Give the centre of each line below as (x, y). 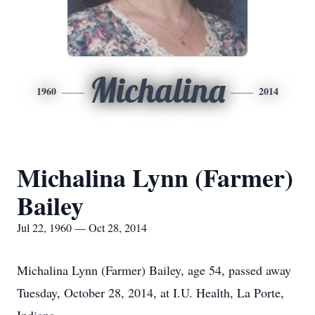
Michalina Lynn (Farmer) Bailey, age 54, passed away (154, 270)
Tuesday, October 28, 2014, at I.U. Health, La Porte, (150, 292)
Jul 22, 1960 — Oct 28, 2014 (82, 227)
